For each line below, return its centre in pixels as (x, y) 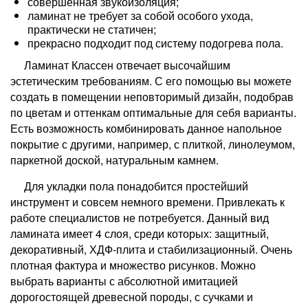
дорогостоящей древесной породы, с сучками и (132, 297)
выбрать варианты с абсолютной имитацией (124, 281)
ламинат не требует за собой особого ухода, (140, 15)
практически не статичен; (92, 29)
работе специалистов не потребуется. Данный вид (140, 218)
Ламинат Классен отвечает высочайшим (127, 65)
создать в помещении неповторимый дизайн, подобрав (152, 97)
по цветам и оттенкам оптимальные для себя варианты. (153, 112)
